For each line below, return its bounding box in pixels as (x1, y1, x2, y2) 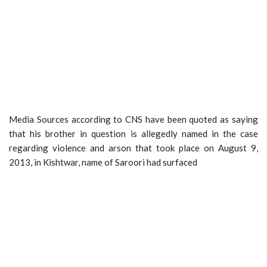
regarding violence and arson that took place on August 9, (9, 142, 258, 153)
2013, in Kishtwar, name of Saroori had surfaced (9, 156, 197, 167)
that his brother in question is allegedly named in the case (9, 128, 258, 139)
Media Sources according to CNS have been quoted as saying (9, 113, 258, 125)
